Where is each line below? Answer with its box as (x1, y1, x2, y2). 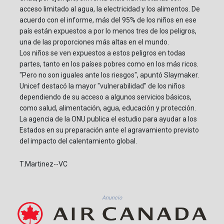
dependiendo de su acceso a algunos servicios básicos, (19, 92, 191, 101)
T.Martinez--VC (19, 159, 67, 168)
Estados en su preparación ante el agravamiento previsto (19, 125, 199, 134)
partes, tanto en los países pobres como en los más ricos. (19, 59, 198, 68)
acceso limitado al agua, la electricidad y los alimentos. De (19, 4, 200, 13)
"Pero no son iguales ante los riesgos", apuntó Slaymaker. (19, 70, 199, 79)
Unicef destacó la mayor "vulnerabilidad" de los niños (19, 81, 185, 90)
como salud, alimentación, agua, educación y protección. (19, 103, 196, 112)
